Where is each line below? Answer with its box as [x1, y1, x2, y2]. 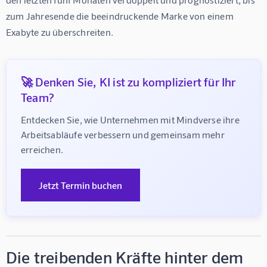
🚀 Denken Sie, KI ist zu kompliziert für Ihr [21, 74, 236, 89]
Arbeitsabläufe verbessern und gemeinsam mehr [21, 128, 227, 140]
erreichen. [21, 143, 63, 155]
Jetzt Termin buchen [39, 179, 122, 191]
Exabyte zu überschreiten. [6, 26, 113, 38]
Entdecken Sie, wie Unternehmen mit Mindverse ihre [21, 113, 242, 125]
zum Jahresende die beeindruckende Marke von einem [6, 10, 236, 21]
